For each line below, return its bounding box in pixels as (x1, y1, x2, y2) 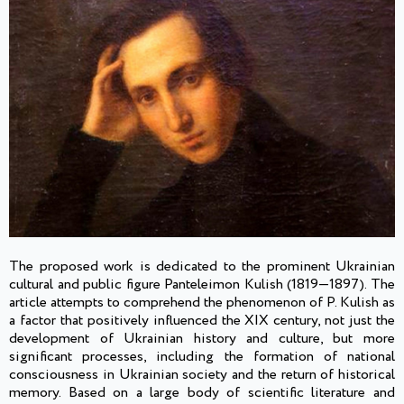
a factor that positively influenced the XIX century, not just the (9, 310, 395, 332)
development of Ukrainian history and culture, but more (9, 328, 395, 350)
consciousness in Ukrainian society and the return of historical (9, 364, 395, 386)
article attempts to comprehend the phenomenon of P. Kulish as (9, 292, 395, 314)
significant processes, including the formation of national (9, 346, 395, 368)
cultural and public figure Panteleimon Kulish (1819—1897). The (9, 274, 395, 296)
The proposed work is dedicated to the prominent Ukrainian (9, 256, 395, 278)
